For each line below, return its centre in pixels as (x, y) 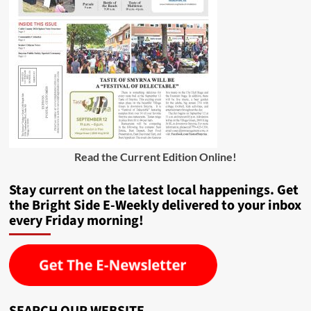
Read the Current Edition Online (153, 157)
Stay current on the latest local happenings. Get (153, 190)
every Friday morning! (76, 221)
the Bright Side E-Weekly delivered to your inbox (155, 205)
